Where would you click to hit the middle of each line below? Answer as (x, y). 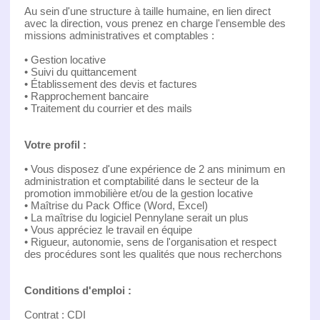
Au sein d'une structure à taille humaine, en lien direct (147, 11)
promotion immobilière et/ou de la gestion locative (138, 193)
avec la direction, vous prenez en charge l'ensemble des (155, 23)
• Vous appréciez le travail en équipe (108, 229)
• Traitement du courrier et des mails (108, 108)
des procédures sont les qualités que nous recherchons (153, 254)
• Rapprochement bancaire (86, 96)
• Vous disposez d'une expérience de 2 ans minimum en (154, 169)
